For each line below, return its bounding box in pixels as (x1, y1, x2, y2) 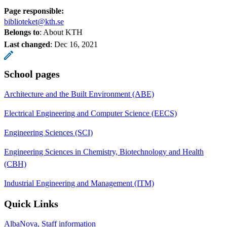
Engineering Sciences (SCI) (4, 128, 93, 137)
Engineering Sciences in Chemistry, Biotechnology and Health (4, 147, 204, 157)
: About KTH (40, 28, 83, 37)
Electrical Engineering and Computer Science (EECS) (4, 109, 177, 118)
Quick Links (4, 198, 58, 210)
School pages (4, 68, 60, 80)
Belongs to (4, 28, 40, 37)
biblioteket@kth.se (4, 17, 64, 26)
